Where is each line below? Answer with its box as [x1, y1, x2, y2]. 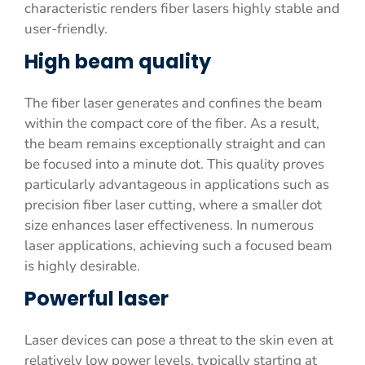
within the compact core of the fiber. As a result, [24, 114, 319, 133]
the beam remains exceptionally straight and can [24, 134, 326, 153]
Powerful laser [24, 285, 169, 312]
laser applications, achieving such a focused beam [24, 236, 332, 255]
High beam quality [24, 48, 211, 75]
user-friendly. [24, 20, 108, 38]
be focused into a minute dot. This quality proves [24, 155, 324, 174]
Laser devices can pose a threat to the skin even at [24, 331, 333, 350]
